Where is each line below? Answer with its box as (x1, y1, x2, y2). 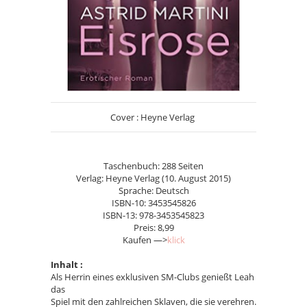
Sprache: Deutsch (118, 184, 189, 197)
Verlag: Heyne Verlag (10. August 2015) (76, 171, 231, 184)
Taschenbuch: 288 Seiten (103, 159, 204, 172)
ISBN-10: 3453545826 (111, 196, 196, 209)
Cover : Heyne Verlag (110, 110, 197, 123)
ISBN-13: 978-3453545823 (103, 208, 204, 221)
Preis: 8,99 (133, 221, 174, 234)
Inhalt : (51, 258, 83, 271)
